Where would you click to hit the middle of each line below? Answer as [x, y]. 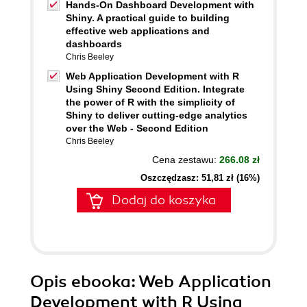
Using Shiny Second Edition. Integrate [155, 89]
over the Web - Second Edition [137, 128]
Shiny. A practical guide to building [148, 18]
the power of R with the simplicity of [150, 102]
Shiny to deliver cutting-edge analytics [157, 115]
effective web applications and [138, 31]
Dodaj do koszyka [164, 200]
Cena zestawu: [186, 160]
